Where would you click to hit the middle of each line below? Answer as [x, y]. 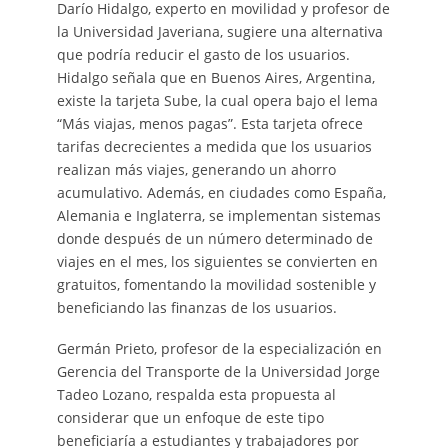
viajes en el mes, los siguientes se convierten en [217, 262]
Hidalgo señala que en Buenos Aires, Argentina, [215, 78]
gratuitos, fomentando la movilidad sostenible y [216, 285]
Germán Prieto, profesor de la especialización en [219, 349]
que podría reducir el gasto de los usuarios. [203, 55]
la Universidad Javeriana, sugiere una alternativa [219, 32]
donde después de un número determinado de [214, 239]
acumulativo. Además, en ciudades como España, [221, 193]
